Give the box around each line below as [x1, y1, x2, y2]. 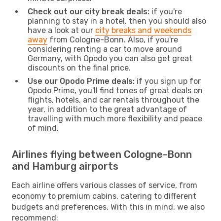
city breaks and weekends [95, 25, 191, 35]
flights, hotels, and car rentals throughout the [28, 95, 199, 105]
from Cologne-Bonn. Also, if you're [47, 35, 178, 44]
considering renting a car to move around [28, 44, 182, 54]
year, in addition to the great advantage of [28, 104, 187, 114]
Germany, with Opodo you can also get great [28, 53, 192, 63]
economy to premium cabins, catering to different [12, 191, 196, 201]
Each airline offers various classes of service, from [12, 180, 197, 190]
